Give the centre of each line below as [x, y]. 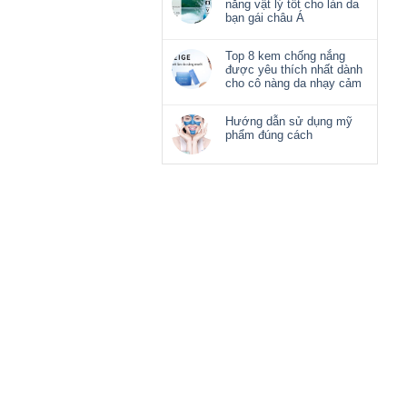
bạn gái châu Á [265, 18]
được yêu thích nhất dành [294, 70]
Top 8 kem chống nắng [285, 56]
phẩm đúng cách [269, 135]
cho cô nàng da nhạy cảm [293, 84]
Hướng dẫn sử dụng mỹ [289, 122]
